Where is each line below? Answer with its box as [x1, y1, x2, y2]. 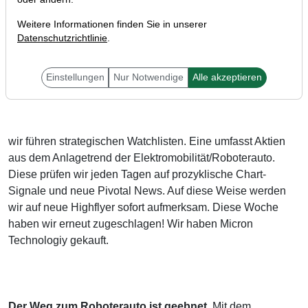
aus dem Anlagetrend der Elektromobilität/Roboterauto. [8, 151, 275, 164]
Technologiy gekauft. [8, 234, 109, 246]
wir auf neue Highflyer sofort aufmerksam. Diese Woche [8, 201, 278, 213]
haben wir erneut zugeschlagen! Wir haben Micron [8, 217, 253, 230]
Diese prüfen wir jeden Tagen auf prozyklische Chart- [8, 168, 266, 180]
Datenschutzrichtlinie [17, 33, 107, 43]
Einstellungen [45, 72, 104, 82]
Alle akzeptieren [192, 72, 263, 82]
